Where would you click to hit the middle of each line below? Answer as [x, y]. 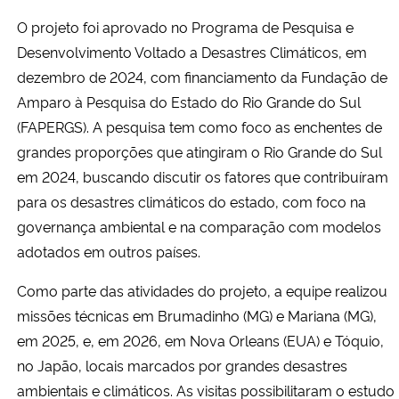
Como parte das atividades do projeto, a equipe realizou [202, 290]
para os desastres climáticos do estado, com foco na [191, 201]
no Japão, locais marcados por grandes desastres [182, 365]
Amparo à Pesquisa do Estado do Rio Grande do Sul [189, 101]
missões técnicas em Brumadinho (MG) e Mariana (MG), [197, 315]
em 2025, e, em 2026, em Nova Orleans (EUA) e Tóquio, [200, 340]
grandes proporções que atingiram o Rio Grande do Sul [199, 151]
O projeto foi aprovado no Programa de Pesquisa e [185, 26]
